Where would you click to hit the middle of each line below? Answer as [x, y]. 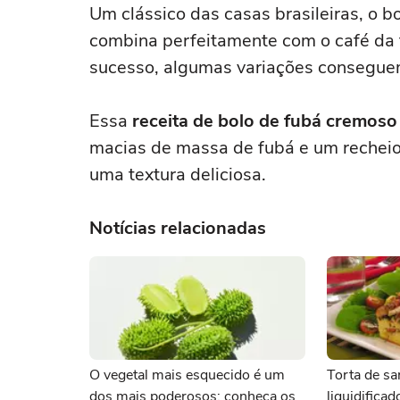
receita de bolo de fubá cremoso [265, 121]
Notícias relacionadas [178, 228]
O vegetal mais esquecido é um [187, 375]
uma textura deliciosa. [178, 175]
